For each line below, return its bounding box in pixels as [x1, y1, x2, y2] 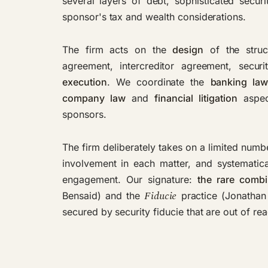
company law [62, 92, 126, 104]
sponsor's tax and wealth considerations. [62, 10, 246, 23]
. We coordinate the [106, 75, 211, 88]
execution [62, 75, 107, 88]
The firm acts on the [62, 43, 173, 56]
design [172, 43, 204, 56]
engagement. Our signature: [62, 173, 197, 185]
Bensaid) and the [62, 189, 144, 202]
